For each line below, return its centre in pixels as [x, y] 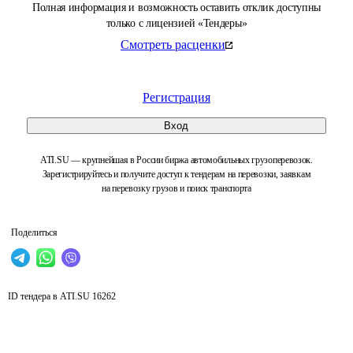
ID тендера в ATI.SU [49, 296]
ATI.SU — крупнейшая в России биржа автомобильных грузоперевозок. [176, 160]
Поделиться [34, 232]
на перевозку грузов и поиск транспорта [176, 188]
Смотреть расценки [173, 45]
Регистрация [176, 97]
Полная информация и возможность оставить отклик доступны [176, 7]
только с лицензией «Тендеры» [176, 23]
